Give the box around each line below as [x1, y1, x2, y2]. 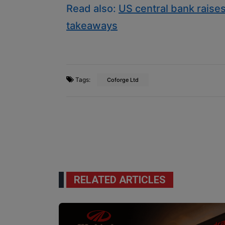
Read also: [66, 2, 119, 15]
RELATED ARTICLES [74, 174, 166, 186]
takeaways [66, 19, 118, 32]
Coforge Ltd [107, 76, 139, 83]
